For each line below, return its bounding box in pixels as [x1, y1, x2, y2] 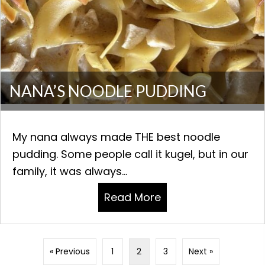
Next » [188, 245, 213, 258]
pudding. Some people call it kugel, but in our [12, 147, 248, 162]
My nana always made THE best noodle [12, 130, 220, 145]
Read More [104, 190, 161, 205]
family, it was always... [12, 164, 127, 179]
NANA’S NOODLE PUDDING [9, 82, 206, 101]
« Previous [49, 245, 90, 258]
